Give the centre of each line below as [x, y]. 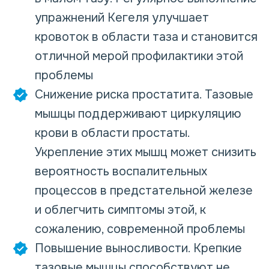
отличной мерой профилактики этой [139, 56]
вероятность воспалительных [121, 171]
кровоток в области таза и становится [146, 37]
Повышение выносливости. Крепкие [138, 248]
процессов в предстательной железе [144, 191]
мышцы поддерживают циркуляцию [138, 114]
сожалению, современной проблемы [140, 229]
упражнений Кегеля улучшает [122, 18]
